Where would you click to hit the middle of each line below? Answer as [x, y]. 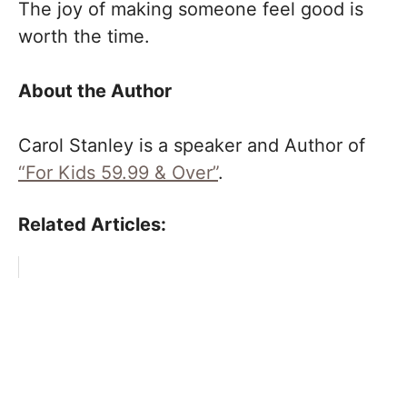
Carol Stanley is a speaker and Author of [192, 145]
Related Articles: [92, 224]
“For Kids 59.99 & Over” [118, 173]
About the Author [95, 91]
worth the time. [84, 36]
